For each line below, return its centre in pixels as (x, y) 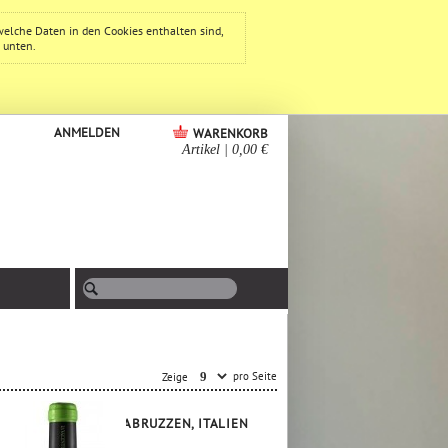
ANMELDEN (87, 132)
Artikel (201, 149)
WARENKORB (230, 133)
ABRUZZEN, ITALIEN (186, 423)
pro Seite (253, 375)
